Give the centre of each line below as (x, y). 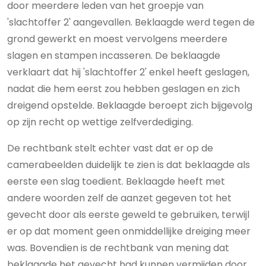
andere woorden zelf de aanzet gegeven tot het (119, 198)
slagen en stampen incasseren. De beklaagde (114, 56)
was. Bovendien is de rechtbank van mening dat (118, 248)
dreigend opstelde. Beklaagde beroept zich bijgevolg (130, 105)
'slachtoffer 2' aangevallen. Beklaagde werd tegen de (131, 22)
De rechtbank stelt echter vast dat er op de (110, 148)
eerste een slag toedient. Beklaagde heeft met (116, 181)
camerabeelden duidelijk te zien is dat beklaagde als (129, 165)
